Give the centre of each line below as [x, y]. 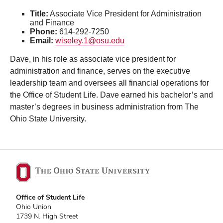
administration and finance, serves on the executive [100, 71]
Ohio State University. [49, 118]
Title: [39, 13]
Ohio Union [34, 207]
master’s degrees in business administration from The [104, 107]
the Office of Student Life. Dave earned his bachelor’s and [111, 95]
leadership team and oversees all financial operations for [110, 83]
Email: [42, 40]
